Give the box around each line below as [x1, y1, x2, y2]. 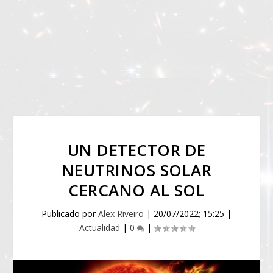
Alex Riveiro [98, 208, 144, 219]
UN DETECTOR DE [67, 139, 206, 161]
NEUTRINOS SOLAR [61, 159, 212, 181]
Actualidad [79, 222, 120, 233]
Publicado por [41, 208, 98, 219]
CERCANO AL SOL [68, 179, 205, 201]
